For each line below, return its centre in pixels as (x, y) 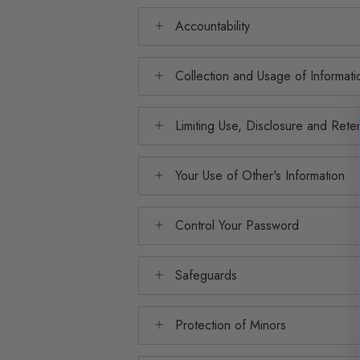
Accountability (213, 26)
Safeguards (206, 275)
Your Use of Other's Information (260, 176)
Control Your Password (237, 225)
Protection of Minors (231, 325)
